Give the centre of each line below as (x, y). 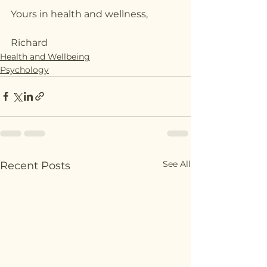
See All (177, 164)
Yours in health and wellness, (79, 14)
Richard (29, 42)
